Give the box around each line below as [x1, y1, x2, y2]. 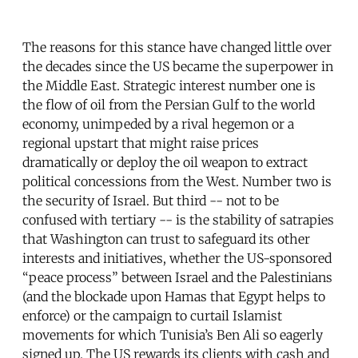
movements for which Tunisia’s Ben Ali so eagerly [22, 326, 323, 343]
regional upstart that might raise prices [22, 134, 259, 151]
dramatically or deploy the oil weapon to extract [22, 153, 308, 170]
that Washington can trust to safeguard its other [22, 230, 310, 247]
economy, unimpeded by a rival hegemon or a [22, 115, 294, 132]
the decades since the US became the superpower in [22, 58, 333, 74]
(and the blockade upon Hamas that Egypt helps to [22, 288, 325, 304]
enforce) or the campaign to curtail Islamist [22, 307, 282, 324]
